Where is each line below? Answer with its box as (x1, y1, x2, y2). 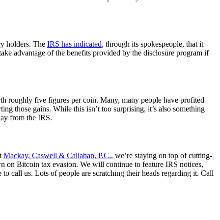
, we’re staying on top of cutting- (111, 151, 212, 160)
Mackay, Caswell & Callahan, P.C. (3, 151, 111, 160)
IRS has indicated (47, 40, 102, 49)
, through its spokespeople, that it (102, 40, 203, 49)
